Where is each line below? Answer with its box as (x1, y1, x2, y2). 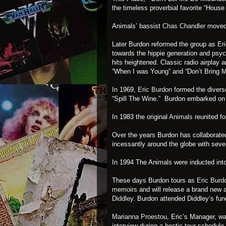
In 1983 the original (112, 113, 169, 121)
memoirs (112, 186, 137, 193)
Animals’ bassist (112, 22, 162, 30)
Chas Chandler (162, 22, 205, 30)
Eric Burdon (138, 86, 172, 93)
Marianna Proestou (112, 213, 167, 220)
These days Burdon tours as (112, 177, 197, 184)
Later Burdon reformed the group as (112, 40, 215, 48)
